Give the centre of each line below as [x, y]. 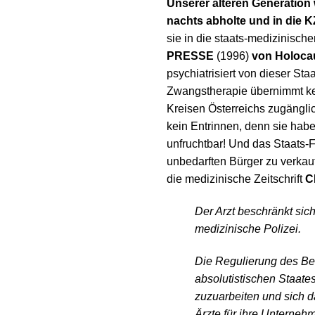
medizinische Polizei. [248, 229]
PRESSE [190, 56]
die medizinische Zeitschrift [236, 179]
